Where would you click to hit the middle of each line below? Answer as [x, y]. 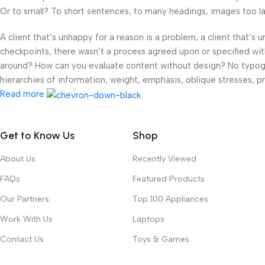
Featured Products [169, 179]
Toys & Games [161, 240]
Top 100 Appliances [170, 199]
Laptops [148, 219]
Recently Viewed [164, 159]
